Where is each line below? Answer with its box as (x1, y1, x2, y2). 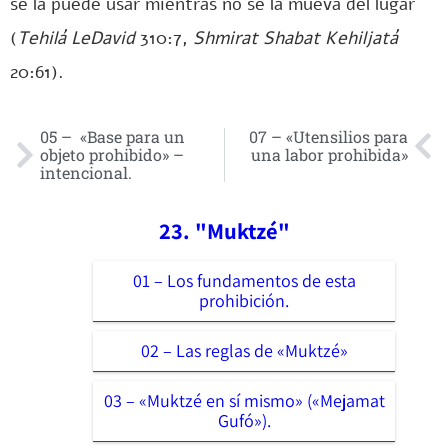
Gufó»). (217, 408, 271, 432)
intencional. (40, 162, 132, 183)
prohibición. (199, 288, 289, 312)
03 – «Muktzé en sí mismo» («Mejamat (103, 388, 385, 412)
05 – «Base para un (40, 126, 185, 147)
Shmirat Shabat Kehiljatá (193, 26, 398, 50)
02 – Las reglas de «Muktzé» (140, 338, 348, 362)
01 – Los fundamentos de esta (132, 268, 356, 292)
